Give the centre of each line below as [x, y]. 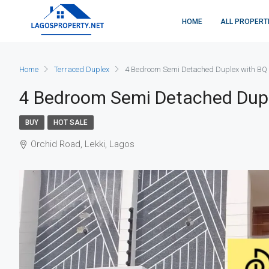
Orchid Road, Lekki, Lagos [83, 144]
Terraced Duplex [82, 69]
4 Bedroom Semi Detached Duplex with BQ [196, 69]
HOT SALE [71, 122]
